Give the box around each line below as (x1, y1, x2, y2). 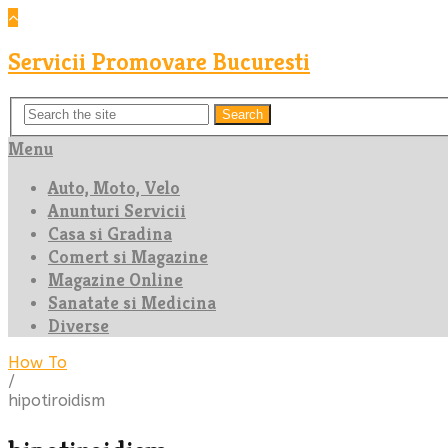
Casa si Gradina (48, 222, 172, 246)
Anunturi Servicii (48, 199, 186, 223)
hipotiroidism (8, 391, 105, 411)
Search (222, 107, 263, 123)
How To (8, 353, 67, 373)
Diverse (48, 314, 109, 338)
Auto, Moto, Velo (48, 176, 180, 200)
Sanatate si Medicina (48, 291, 216, 315)
